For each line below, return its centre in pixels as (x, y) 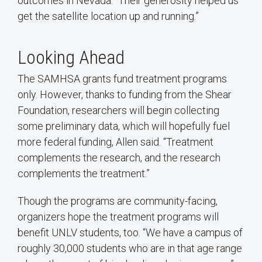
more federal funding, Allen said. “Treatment (116, 142)
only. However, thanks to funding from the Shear (125, 94)
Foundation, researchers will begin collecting (118, 110)
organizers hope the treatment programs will (118, 216)
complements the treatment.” (84, 173)
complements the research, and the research (119, 157)
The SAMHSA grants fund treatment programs (122, 78)
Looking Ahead (71, 57)
